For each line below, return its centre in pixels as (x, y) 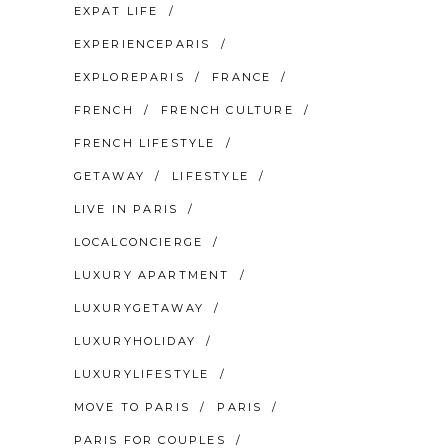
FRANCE (242, 76)
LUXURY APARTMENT (151, 274)
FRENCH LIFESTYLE (144, 142)
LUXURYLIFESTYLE (141, 373)
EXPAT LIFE (116, 10)
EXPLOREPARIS (129, 76)
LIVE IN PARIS (126, 208)
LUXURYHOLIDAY (135, 340)
